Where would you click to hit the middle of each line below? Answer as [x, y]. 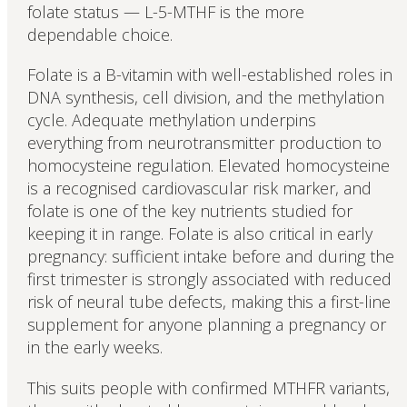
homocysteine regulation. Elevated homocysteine [208, 166]
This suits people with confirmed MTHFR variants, [208, 388]
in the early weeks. [94, 347]
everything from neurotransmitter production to [204, 143]
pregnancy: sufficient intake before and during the [210, 257]
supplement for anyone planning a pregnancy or [206, 325]
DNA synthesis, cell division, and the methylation [205, 98]
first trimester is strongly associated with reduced [209, 279]
